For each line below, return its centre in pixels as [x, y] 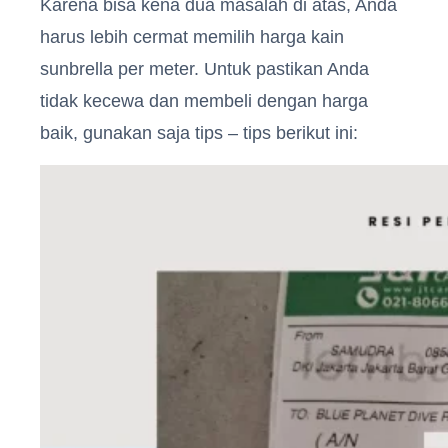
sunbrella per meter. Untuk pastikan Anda [204, 68]
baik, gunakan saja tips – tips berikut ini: [199, 132]
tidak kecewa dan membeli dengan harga [204, 100]
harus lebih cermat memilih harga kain [192, 36]
